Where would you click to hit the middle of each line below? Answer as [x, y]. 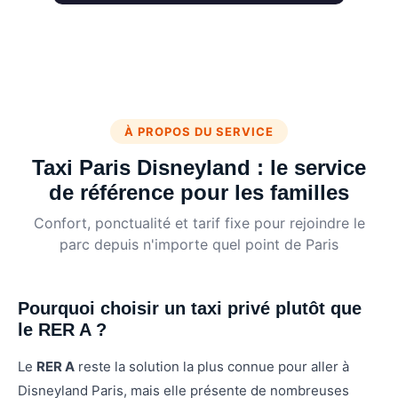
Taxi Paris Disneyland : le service [199, 168]
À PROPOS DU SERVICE [199, 132]
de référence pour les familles [199, 193]
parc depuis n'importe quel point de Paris [199, 245]
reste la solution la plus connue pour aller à [212, 367]
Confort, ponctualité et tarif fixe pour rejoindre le [199, 223]
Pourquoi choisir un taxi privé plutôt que [190, 309]
